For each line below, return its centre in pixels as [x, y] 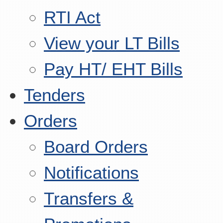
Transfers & [89, 198]
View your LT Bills [112, 43]
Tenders [55, 95]
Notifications [91, 172]
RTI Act [72, 17]
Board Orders [96, 147]
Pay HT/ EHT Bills [113, 69]
